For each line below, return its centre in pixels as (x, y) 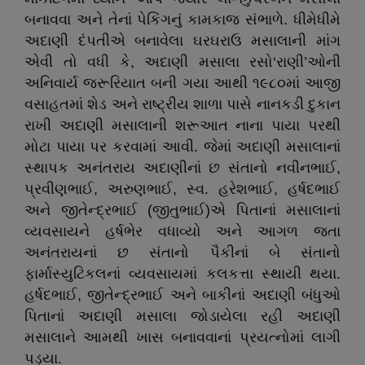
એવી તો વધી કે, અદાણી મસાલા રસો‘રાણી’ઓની (182, 62)
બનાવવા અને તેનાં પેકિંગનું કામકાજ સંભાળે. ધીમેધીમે (182, 20)
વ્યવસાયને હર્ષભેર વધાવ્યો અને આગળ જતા (182, 231)
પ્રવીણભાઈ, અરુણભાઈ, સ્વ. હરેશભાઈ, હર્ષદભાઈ (182, 189)
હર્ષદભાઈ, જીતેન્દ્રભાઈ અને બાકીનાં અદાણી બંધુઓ (182, 295)
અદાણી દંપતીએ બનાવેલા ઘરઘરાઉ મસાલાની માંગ (182, 41)
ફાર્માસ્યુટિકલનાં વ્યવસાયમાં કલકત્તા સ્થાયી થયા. (182, 274)
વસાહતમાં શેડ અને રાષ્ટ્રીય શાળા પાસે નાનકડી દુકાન (182, 104)
